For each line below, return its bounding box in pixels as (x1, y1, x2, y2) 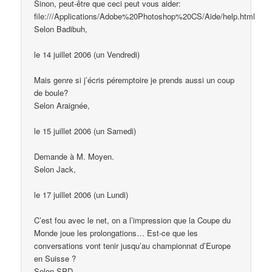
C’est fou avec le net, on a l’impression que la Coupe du (34, 214, 231, 226)
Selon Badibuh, (34, 22, 88, 35)
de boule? (34, 86, 69, 98)
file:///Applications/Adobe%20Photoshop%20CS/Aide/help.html (34, 10, 256, 22)
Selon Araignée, (34, 99, 90, 111)
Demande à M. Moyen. (34, 151, 115, 163)
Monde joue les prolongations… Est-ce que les (34, 227, 199, 239)
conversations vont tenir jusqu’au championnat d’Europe (34, 240, 231, 252)
